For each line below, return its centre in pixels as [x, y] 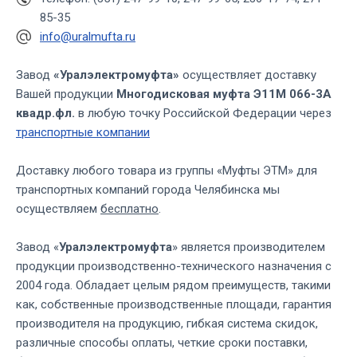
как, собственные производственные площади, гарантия [174, 305]
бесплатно [129, 209]
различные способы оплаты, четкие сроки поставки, [162, 343]
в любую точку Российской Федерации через [203, 114]
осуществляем [58, 209]
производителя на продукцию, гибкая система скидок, [167, 324]
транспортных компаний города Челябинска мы [148, 190]
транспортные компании [83, 133]
